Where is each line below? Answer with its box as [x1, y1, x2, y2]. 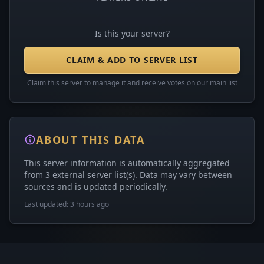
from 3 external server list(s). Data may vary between [24, 169, 232, 180]
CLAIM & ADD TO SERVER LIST [66, 54, 198, 65]
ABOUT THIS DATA [36, 133, 145, 147]
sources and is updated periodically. [24, 181, 167, 192]
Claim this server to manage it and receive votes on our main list [27, 78, 237, 88]
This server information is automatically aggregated [24, 157, 230, 169]
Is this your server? [94, 28, 170, 39]
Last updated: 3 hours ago [24, 199, 109, 209]
